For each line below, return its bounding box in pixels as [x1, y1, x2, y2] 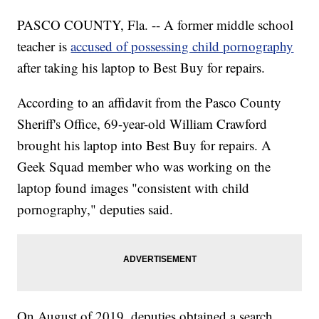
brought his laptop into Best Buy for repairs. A [17, 136, 272, 155]
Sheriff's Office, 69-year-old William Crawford [17, 115, 268, 133]
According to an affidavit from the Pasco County [17, 93, 282, 112]
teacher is [17, 37, 71, 56]
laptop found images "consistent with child [17, 179, 250, 197]
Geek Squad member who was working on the [17, 157, 271, 176]
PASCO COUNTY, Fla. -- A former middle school [17, 16, 294, 34]
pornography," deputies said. [17, 200, 174, 219]
